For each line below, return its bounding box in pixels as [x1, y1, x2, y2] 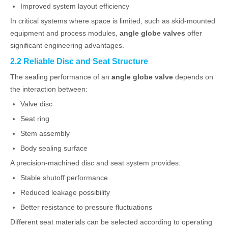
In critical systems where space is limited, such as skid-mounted [10, 17, 215, 25]
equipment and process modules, [10, 29, 120, 37]
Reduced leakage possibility [20, 188, 110, 196]
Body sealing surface [20, 144, 88, 152]
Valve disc [20, 100, 52, 108]
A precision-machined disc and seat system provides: [10, 159, 181, 167]
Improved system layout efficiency [20, 2, 129, 10]
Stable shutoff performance [20, 174, 108, 182]
